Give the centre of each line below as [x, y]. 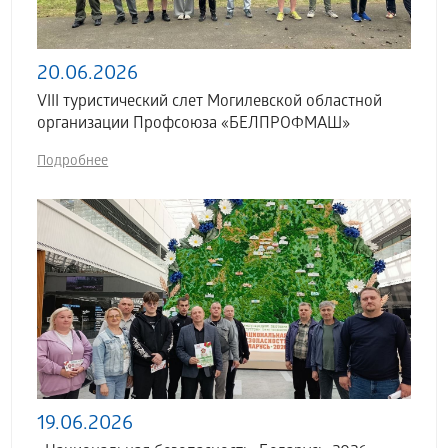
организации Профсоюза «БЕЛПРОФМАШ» [194, 125]
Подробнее [73, 163]
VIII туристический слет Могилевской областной [210, 103]
